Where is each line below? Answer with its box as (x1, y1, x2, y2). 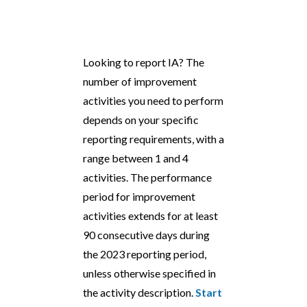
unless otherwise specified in (83, 267, 216, 280)
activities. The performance (83, 171, 212, 184)
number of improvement (83, 75, 197, 88)
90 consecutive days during (83, 228, 210, 241)
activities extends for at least (83, 209, 218, 222)
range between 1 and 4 (83, 151, 188, 164)
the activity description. (83, 286, 195, 299)
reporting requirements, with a (83, 132, 224, 145)
